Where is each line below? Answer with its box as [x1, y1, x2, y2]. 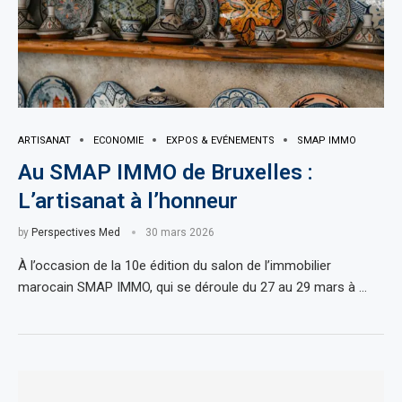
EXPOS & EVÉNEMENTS [166, 134, 275, 146]
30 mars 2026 [145, 225, 214, 239]
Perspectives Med [31, 225, 120, 239]
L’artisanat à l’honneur [18, 188, 238, 214]
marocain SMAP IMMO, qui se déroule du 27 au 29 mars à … [18, 278, 367, 295]
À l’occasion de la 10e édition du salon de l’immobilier [18, 257, 331, 274]
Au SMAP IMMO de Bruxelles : [18, 159, 313, 185]
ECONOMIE [93, 134, 144, 146]
